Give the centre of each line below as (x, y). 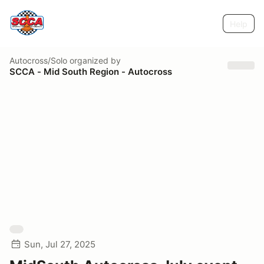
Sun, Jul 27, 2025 (60, 244)
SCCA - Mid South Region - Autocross (91, 71)
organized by (94, 60)
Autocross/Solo (38, 60)
